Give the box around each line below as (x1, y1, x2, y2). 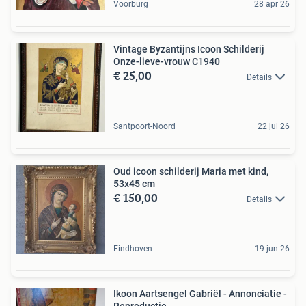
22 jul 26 (258, 121, 290, 131)
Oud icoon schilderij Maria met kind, (113, 165, 268, 177)
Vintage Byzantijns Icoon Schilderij (113, 43, 264, 55)
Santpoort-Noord (113, 121, 176, 131)
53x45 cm (113, 178, 155, 189)
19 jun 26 (255, 243, 290, 253)
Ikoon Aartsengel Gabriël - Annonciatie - (113, 288, 287, 299)
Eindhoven (113, 243, 152, 253)
